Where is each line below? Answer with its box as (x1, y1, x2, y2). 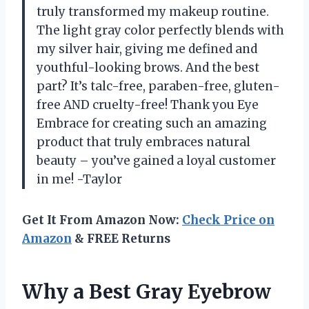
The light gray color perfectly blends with (37, 22, 284, 38)
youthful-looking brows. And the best (37, 59, 259, 75)
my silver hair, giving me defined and (37, 41, 257, 57)
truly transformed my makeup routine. (37, 3, 269, 19)
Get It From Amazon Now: (22, 212, 182, 228)
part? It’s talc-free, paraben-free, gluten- (37, 78, 280, 94)
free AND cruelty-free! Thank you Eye (37, 97, 259, 112)
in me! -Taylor (37, 171, 122, 187)
